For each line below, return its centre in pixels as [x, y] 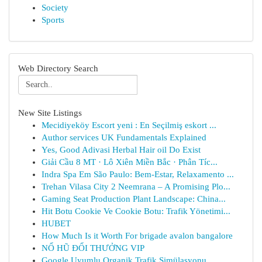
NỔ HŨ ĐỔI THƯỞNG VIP [93, 248]
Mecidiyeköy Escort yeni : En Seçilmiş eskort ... [129, 125]
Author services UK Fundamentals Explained [124, 137]
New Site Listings [50, 113]
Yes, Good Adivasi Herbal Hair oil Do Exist [121, 150]
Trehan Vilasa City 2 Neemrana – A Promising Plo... [136, 187]
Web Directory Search [58, 68]
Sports [53, 20]
